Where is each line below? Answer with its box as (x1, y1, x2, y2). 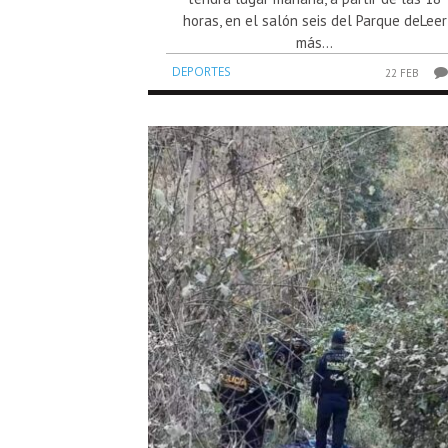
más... (296, 32, 334, 52)
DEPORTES (172, 62, 231, 80)
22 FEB (385, 65, 420, 80)
